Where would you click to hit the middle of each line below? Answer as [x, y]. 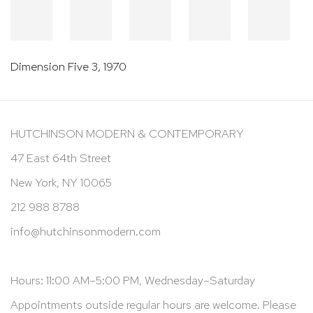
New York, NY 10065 [61, 182]
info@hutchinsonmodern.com [86, 231]
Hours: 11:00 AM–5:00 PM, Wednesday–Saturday [133, 280]
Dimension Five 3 [54, 66]
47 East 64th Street [61, 158]
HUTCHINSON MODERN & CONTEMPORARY [127, 133]
